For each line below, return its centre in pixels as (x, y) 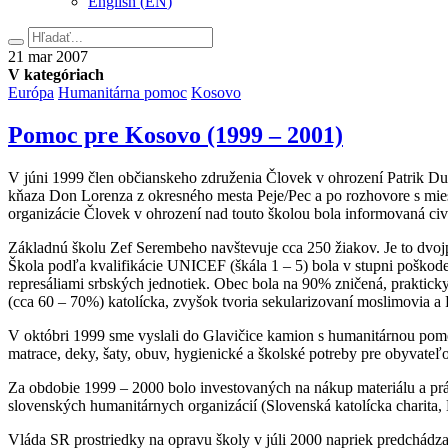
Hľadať (31, 34)
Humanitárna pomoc (122, 92)
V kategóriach (56, 74)
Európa (31, 92)
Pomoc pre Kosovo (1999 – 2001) (175, 134)
